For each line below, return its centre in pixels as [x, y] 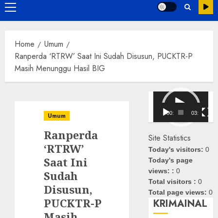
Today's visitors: [177, 150]
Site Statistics [170, 138]
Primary [22, 8]
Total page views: [179, 192]
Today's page [171, 160]
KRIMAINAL [181, 204]
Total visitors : [173, 182]
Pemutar [166, 97]
